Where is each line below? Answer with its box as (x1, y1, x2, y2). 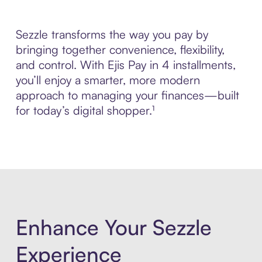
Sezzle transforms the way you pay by (15, 27, 208, 42)
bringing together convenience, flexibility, (15, 42, 225, 57)
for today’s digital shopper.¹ (15, 103, 154, 118)
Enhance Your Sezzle (15, 213, 212, 240)
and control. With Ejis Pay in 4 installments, (15, 57, 236, 73)
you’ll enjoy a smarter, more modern (15, 73, 200, 88)
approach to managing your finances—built (15, 88, 239, 103)
